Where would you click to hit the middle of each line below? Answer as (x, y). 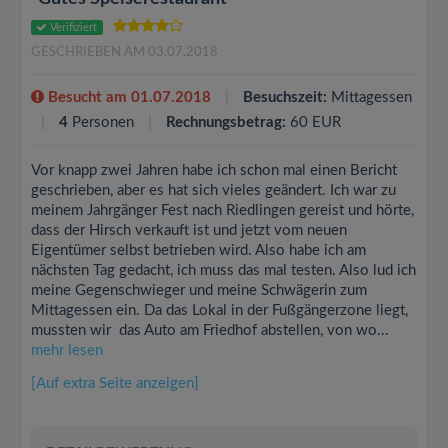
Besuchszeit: (285, 97)
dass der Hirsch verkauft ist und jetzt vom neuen (189, 230)
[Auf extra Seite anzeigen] (115, 383)
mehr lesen (67, 350)
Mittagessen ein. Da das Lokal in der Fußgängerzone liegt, (219, 310)
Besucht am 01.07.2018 (127, 97)
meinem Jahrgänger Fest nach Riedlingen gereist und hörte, (222, 210)
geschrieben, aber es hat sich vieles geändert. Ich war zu (213, 190)
